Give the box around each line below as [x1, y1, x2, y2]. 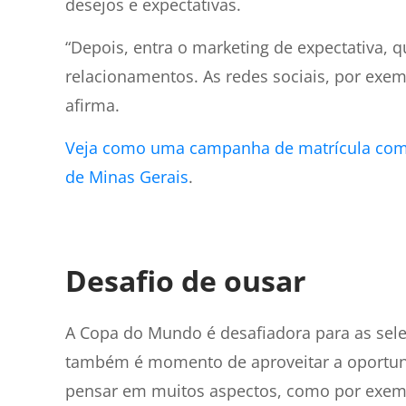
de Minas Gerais [65, 166, 188, 188]
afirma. [65, 94, 124, 116]
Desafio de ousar [65, 261, 306, 300]
